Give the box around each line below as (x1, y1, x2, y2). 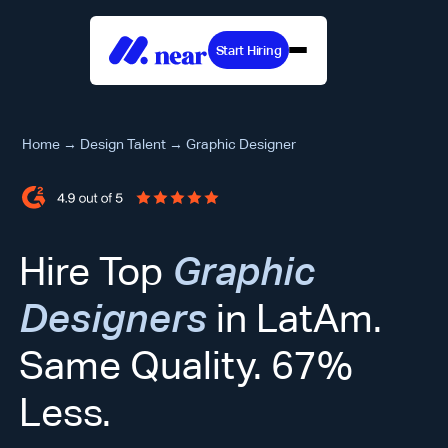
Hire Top (19, 249, 173, 295)
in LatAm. (207, 296, 383, 342)
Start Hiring (215, 42, 282, 58)
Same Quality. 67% (19, 343, 354, 389)
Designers (19, 296, 208, 342)
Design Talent (80, 135, 167, 152)
